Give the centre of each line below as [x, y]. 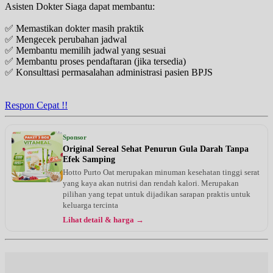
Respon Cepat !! [36, 105]
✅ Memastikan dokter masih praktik [74, 28]
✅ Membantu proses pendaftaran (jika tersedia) [95, 61]
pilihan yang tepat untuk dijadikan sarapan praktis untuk [157, 194]
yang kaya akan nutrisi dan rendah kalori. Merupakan [151, 183]
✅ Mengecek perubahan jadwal [66, 39]
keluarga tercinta [90, 205]
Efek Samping [89, 159]
